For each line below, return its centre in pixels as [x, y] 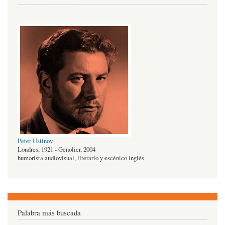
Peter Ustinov [35, 141]
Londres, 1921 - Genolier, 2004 [57, 150]
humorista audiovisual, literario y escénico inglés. [82, 158]
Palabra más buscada [49, 212]
